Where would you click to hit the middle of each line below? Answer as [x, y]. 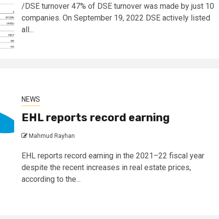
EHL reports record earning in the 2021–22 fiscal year [113, 156]
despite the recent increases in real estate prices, [106, 167]
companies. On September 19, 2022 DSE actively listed [116, 18]
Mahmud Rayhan [52, 136]
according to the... [51, 179]
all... [27, 30]
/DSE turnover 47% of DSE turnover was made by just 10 [118, 6]
